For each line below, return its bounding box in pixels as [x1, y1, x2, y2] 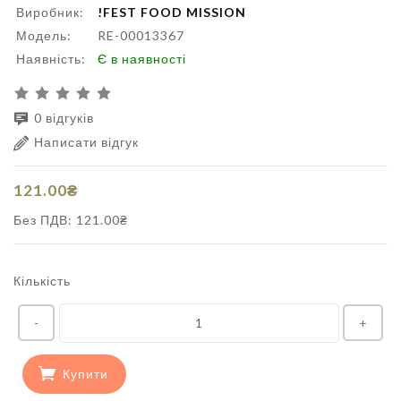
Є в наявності [98, 51, 186, 67]
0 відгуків [34, 110, 94, 126]
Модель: [16, 28, 72, 44]
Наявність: [16, 51, 86, 67]
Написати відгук [34, 134, 139, 150]
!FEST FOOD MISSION [98, 4, 246, 21]
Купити [63, 366, 108, 382]
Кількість [13, 273, 71, 289]
